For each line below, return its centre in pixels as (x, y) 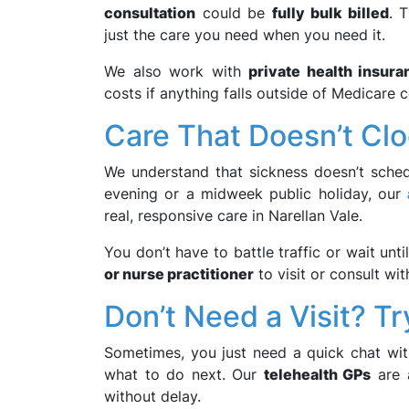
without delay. (152, 396)
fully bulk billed (330, 13)
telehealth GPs (317, 374)
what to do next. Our (184, 374)
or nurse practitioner (179, 274)
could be (234, 13)
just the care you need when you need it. (245, 35)
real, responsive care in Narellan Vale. (233, 215)
